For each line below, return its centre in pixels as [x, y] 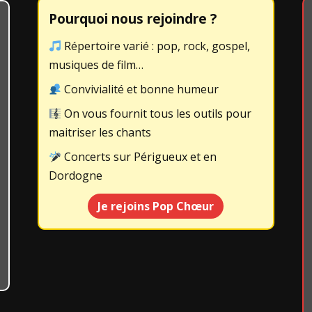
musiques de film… [96, 65]
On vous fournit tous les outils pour [157, 114]
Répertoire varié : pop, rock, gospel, [156, 46]
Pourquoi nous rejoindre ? [132, 18]
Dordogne [75, 175]
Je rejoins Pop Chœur [156, 206]
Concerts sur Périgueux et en [139, 157]
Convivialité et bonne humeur [140, 89]
